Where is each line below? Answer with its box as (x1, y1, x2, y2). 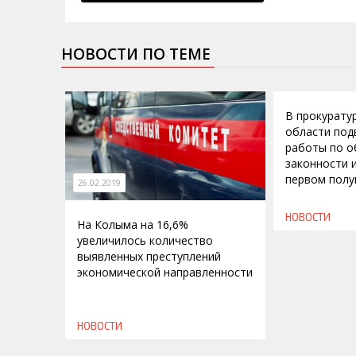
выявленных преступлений (77, 248, 221, 264)
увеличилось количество (77, 232, 213, 248)
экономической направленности (77, 264, 253, 280)
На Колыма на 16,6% (77, 216, 188, 232)
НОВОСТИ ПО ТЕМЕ (61, 43, 211, 64)
